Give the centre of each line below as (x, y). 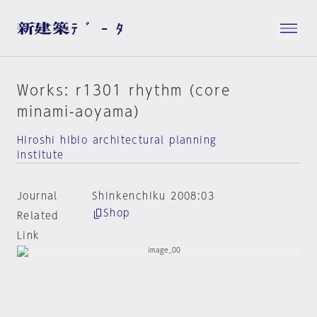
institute (41, 155)
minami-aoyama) (79, 111)
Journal (38, 196)
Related (38, 216)
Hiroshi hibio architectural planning (117, 140)
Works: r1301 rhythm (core (124, 90)
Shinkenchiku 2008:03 (153, 196)
